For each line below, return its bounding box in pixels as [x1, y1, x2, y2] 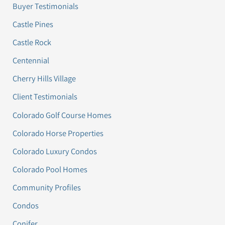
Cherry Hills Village [13, 73, 76, 84]
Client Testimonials [13, 91, 78, 102]
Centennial [13, 55, 50, 66]
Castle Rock [13, 37, 52, 48]
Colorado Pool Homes [13, 163, 88, 175]
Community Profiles [13, 181, 81, 193]
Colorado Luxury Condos [13, 145, 97, 157]
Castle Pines [13, 19, 54, 30]
